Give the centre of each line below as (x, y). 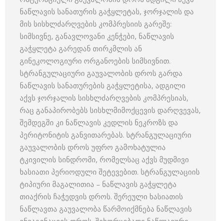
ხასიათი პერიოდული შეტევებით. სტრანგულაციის (110, 172)
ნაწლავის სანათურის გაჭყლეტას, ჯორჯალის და (107, 11)
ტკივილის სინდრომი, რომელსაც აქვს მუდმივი (104, 159)
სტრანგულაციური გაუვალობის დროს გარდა (101, 73)
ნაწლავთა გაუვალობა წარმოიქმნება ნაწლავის (106, 209)
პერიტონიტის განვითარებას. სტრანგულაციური (106, 135)
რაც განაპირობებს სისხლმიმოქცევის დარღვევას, (110, 110)
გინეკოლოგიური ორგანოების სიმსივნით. (95, 61)
